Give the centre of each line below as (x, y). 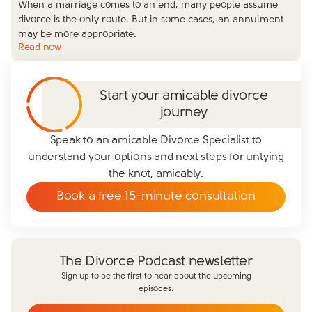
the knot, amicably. (156, 174)
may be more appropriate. (77, 34)
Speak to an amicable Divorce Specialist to (156, 141)
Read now (40, 48)
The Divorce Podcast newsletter (156, 262)
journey (184, 113)
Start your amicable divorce (184, 96)
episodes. (156, 289)
